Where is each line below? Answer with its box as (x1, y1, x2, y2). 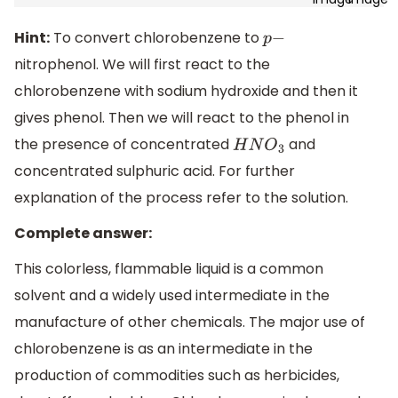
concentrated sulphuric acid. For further (14, 161, 295, 182)
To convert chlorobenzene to (50, 28, 263, 49)
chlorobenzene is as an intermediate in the (14, 338, 313, 359)
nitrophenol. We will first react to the (14, 54, 270, 76)
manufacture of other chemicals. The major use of (14, 311, 365, 332)
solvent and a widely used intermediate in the (14, 284, 330, 306)
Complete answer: (14, 223, 152, 244)
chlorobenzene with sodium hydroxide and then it (14, 81, 358, 102)
